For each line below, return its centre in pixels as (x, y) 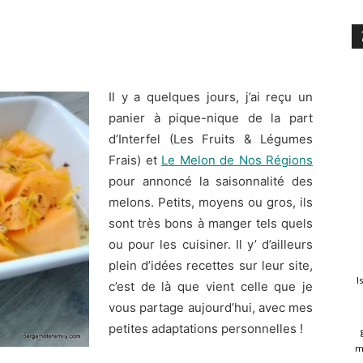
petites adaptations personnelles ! (206, 329)
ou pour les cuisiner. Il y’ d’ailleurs (211, 244)
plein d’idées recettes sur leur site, (211, 265)
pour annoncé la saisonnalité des (211, 181)
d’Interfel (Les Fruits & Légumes (211, 139)
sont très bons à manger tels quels (211, 223)
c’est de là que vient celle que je (211, 286)
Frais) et (135, 160)
